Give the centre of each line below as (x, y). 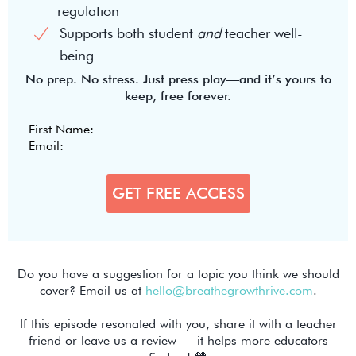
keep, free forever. (178, 96)
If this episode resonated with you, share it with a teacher (178, 324)
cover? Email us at (92, 291)
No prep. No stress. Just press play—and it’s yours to (178, 79)
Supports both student (128, 33)
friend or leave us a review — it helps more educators (178, 341)
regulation (89, 11)
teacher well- (261, 33)
